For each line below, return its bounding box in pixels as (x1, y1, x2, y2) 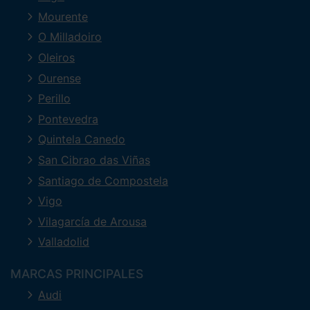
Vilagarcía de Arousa (38, 214, 147, 228)
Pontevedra (38, 111, 98, 126)
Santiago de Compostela (38, 173, 168, 188)
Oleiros (38, 51, 75, 65)
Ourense (38, 71, 81, 85)
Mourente (38, 9, 88, 24)
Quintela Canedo (38, 132, 125, 147)
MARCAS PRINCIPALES (10, 266, 143, 282)
